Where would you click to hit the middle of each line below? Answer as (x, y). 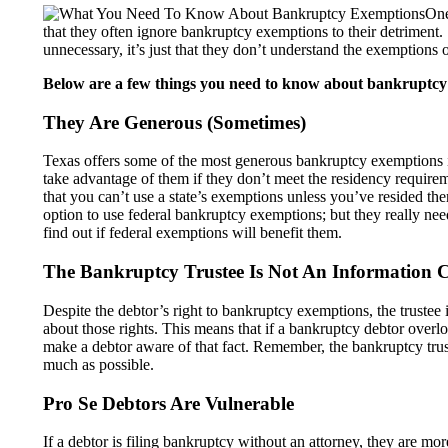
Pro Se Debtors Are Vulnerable (168, 403)
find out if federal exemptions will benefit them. (192, 233)
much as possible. (98, 364)
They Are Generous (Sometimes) (174, 122)
